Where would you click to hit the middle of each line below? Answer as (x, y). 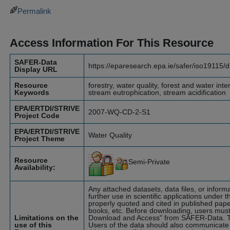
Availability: (35, 167)
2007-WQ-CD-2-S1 (119, 112)
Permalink (34, 11)
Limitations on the (46, 218)
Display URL (36, 69)
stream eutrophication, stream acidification (157, 92)
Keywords (32, 92)
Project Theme (40, 139)
